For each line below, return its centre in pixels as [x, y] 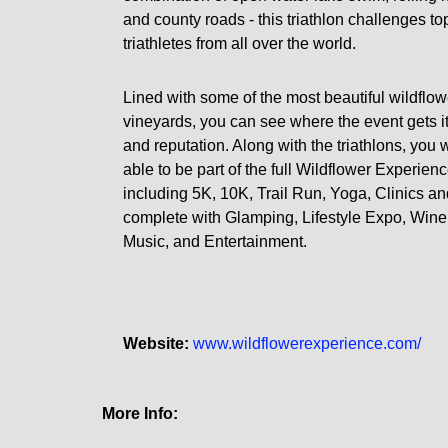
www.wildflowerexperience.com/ [306, 343]
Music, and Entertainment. [214, 241]
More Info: [140, 413]
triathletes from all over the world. [239, 43]
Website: [155, 343]
